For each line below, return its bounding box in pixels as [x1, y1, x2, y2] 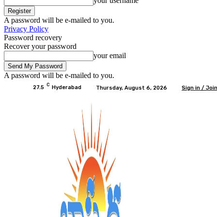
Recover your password [4, 42, 77, 50]
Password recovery [4, 33, 62, 42]
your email [93, 51, 126, 60]
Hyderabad [52, 84, 81, 91]
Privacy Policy [4, 25, 48, 33]
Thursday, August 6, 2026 [96, 84, 167, 91]
